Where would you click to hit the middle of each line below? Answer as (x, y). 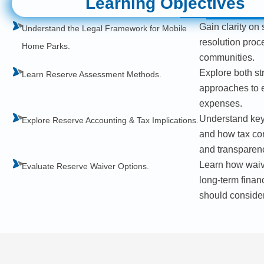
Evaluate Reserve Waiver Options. (85, 166)
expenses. (220, 103)
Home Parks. (46, 46)
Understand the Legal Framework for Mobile (104, 28)
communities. (227, 57)
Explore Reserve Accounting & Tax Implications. (110, 120)
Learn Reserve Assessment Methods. (91, 74)
